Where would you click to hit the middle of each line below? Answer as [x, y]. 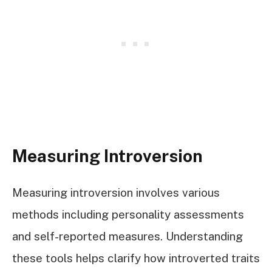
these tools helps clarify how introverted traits [136, 258]
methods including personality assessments [128, 214]
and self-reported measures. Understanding [127, 236]
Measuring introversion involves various [116, 192]
